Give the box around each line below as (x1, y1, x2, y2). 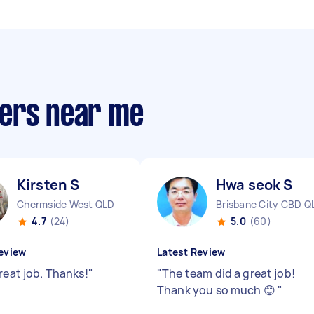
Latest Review (157, 245, 226, 259)
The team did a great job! (162, 266, 295, 281)
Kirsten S (17, 175, 80, 194)
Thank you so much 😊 (157, 282, 278, 298)
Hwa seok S (216, 175, 293, 194)
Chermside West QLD (17, 198, 115, 211)
